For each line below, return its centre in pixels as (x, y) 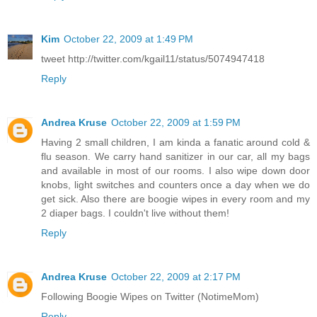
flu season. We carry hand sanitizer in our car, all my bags (175, 157)
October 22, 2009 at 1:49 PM (128, 39)
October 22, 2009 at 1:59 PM (176, 123)
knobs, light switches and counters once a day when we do (175, 185)
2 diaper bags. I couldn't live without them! (135, 213)
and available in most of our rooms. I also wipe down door (175, 171)
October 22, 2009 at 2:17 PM (176, 277)
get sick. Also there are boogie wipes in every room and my (175, 199)
